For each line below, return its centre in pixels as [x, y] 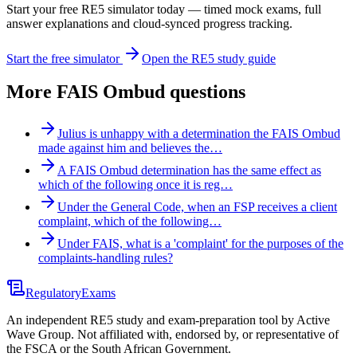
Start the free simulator [65, 58]
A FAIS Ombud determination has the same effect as [189, 171]
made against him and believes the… [130, 148]
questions [205, 92]
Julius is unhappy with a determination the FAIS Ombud [199, 134]
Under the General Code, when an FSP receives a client [197, 207]
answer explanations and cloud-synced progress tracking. [149, 23]
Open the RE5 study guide [209, 58]
